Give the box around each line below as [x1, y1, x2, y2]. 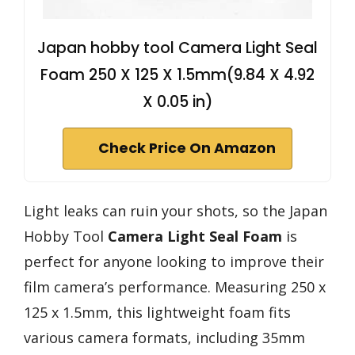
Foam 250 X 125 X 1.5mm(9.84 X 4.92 [40, 64, 315, 86]
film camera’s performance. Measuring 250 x [24, 277, 326, 297]
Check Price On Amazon [98, 139, 276, 158]
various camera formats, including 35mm [24, 328, 305, 348]
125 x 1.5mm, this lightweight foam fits [24, 303, 291, 323]
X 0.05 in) [142, 91, 213, 113]
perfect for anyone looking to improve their [24, 252, 324, 272]
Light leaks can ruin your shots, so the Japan [24, 201, 327, 221]
